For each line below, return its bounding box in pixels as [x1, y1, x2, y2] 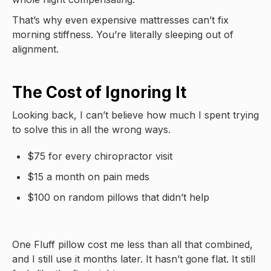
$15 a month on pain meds [27, 170, 149, 183]
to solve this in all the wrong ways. [12, 123, 171, 135]
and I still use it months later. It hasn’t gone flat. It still [12, 252, 255, 265]
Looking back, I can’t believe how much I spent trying [12, 108, 259, 121]
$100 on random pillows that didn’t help [27, 191, 209, 203]
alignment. [12, 42, 59, 55]
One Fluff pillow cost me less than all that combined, [12, 238, 253, 250]
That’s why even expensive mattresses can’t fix [12, 13, 229, 26]
